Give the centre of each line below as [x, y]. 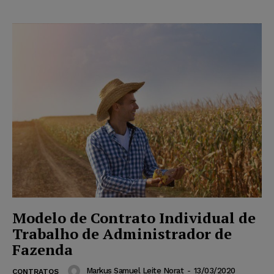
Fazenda [43, 250]
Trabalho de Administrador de [122, 234]
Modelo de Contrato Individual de [134, 218]
